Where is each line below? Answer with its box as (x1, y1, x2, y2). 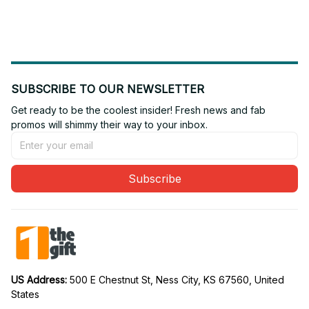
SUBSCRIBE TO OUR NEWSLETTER (11, 81, 204, 96)
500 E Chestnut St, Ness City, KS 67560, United (70, 273, 284, 286)
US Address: (11, 273, 70, 286)
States (11, 288, 39, 300)
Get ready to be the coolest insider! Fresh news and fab (11, 103, 266, 116)
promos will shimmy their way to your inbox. (11, 118, 208, 130)
